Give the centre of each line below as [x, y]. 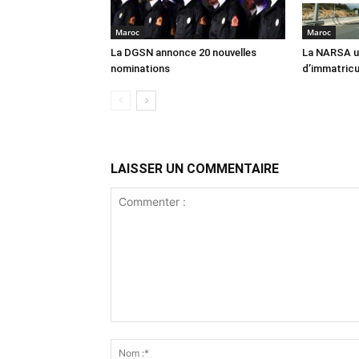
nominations [140, 69]
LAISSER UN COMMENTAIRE [195, 169]
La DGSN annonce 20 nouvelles [184, 52]
